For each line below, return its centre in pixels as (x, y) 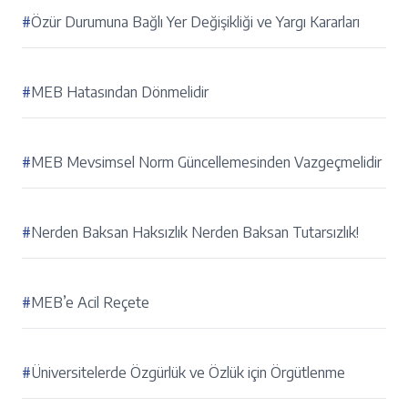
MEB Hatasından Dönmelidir (120, 92)
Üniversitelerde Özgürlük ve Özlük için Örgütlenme (188, 373)
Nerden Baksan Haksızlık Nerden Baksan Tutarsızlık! (195, 233)
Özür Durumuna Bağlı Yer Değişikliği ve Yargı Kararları (195, 22)
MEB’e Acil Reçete (90, 303)
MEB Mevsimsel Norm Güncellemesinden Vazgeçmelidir (206, 163)
